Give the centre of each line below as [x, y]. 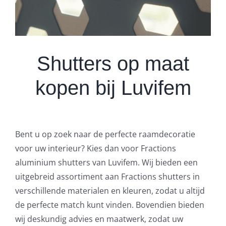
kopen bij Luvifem [113, 88]
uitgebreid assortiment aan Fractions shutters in [107, 176]
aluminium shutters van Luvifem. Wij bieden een [106, 162]
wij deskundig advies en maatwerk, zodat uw [99, 219]
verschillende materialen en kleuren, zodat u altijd [110, 190]
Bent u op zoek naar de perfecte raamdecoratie [105, 134]
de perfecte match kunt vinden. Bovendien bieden [109, 205]
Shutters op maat [113, 63]
